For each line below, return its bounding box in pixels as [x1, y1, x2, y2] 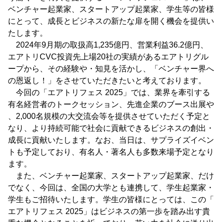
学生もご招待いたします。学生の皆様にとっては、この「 [8, 195, 214, 204]
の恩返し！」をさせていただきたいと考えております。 [8, 76, 206, 85]
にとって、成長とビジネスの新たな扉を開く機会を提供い [8, 17, 214, 26]
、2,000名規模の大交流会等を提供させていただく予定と [8, 112, 210, 121]
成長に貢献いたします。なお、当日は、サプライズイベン [8, 136, 214, 145]
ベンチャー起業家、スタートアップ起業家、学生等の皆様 [8, 5, 214, 14]
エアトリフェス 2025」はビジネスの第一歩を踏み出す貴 [8, 207, 210, 216]
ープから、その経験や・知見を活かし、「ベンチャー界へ [8, 64, 214, 73]
